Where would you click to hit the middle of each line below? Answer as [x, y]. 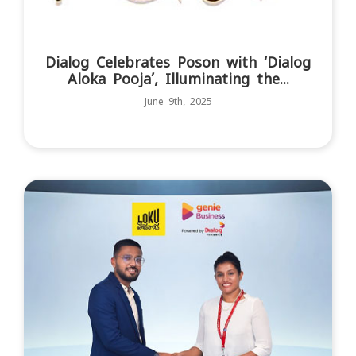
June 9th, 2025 [178, 101]
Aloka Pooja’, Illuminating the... [178, 79]
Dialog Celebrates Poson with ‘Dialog [178, 62]
